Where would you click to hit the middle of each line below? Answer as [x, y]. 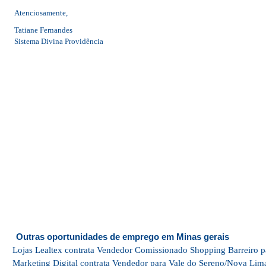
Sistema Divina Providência [59, 41]
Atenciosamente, [41, 13]
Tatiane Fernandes [43, 30]
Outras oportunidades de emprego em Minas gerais [123, 237]
